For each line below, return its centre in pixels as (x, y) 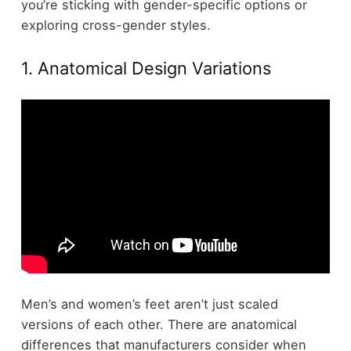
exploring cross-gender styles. (116, 25)
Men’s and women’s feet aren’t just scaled (149, 304)
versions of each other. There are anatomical (159, 325)
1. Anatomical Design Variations (146, 69)
